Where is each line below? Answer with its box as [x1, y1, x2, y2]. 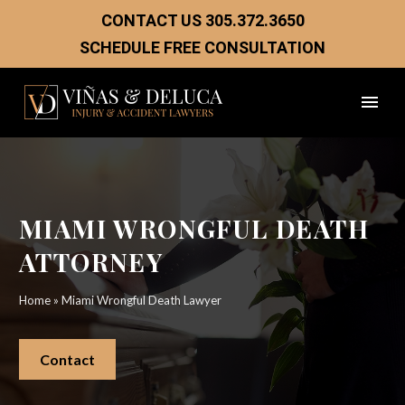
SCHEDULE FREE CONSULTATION [80, 38, 325, 57]
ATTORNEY [19, 245, 164, 278]
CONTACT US [100, 11, 205, 30]
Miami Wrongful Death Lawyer [61, 293, 221, 307]
